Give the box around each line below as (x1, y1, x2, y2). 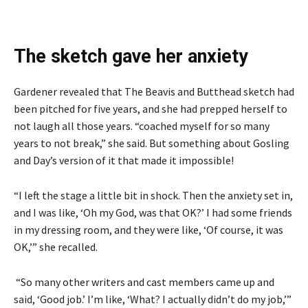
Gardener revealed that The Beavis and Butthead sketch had (14, 84, 294, 98)
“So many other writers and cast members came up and (14, 274, 274, 289)
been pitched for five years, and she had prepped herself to (14, 101, 287, 115)
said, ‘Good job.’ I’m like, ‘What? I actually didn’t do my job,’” (14, 291, 291, 306)
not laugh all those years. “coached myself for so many (14, 118, 269, 133)
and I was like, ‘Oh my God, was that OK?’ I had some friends (14, 205, 292, 219)
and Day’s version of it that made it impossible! (14, 153, 234, 167)
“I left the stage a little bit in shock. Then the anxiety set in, (14, 188, 293, 202)
